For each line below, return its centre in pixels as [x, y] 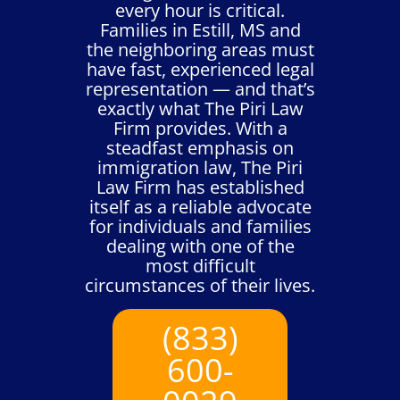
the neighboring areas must [200, 49]
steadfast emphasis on [200, 147]
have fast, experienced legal [200, 69]
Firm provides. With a [200, 128]
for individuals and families [200, 226]
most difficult [200, 265]
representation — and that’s [200, 88]
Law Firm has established [200, 187]
